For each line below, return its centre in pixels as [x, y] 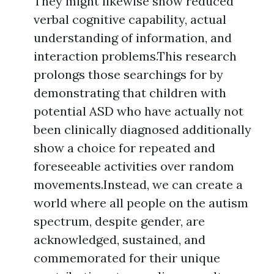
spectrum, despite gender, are [119, 221]
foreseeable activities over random [134, 166]
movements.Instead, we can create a [138, 184]
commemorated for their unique [127, 258]
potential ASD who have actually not [139, 111]
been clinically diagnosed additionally [143, 129]
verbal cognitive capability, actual [130, 19]
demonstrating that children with [130, 93]
